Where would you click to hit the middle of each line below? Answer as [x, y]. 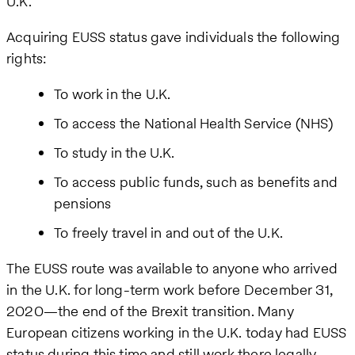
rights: [27, 59]
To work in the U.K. [113, 94]
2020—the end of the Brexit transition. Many [150, 311]
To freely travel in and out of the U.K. [169, 233]
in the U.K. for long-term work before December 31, [170, 290]
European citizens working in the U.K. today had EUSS [177, 333]
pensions [83, 204]
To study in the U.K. [115, 153]
